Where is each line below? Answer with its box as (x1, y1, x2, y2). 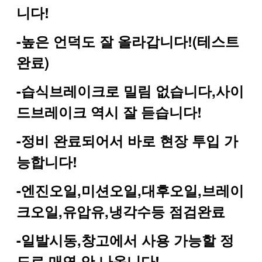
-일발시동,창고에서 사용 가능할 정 (16, 229, 234, 250)
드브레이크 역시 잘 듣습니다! (16, 101, 202, 122)
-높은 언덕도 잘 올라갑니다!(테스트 (16, 30, 239, 51)
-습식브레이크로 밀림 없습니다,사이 (16, 80, 244, 101)
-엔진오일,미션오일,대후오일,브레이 (16, 180, 244, 200)
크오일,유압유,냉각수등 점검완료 (16, 201, 225, 221)
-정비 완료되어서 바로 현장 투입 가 (16, 130, 238, 150)
